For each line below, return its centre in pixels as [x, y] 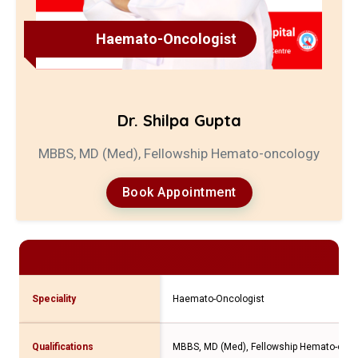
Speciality [54, 298]
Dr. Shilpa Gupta [179, 120]
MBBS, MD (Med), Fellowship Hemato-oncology [179, 153]
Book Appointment [179, 192]
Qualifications [63, 346]
